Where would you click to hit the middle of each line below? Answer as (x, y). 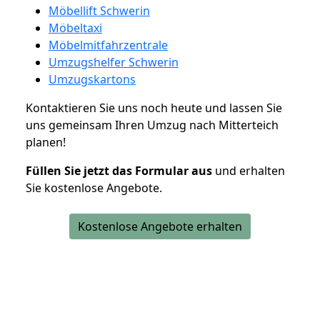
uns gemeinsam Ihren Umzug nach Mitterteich (152, 125)
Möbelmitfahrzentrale (108, 45)
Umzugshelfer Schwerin (114, 62)
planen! (46, 142)
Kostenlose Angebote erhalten (160, 226)
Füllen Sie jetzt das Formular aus (119, 170)
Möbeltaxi (75, 27)
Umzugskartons (92, 79)
